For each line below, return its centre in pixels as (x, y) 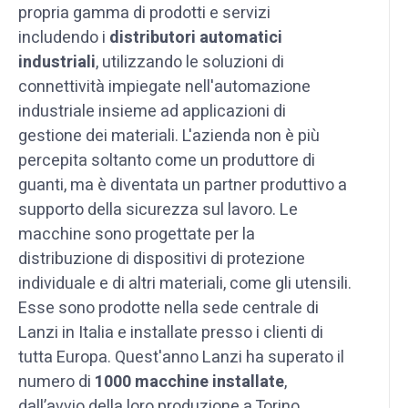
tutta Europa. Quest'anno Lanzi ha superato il (181, 357)
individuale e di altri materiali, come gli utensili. (185, 283)
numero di (56, 382)
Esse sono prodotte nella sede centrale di (168, 308)
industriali (57, 62)
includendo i (64, 37)
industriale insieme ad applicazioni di (152, 111)
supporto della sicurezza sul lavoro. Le (158, 209)
